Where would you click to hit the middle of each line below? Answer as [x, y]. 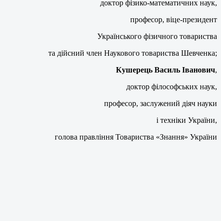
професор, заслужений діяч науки [161, 104]
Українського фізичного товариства [157, 37]
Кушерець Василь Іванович [166, 70]
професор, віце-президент [174, 20]
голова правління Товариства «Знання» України [136, 137]
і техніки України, [187, 120]
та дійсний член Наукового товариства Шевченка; [133, 53]
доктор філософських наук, [172, 87]
